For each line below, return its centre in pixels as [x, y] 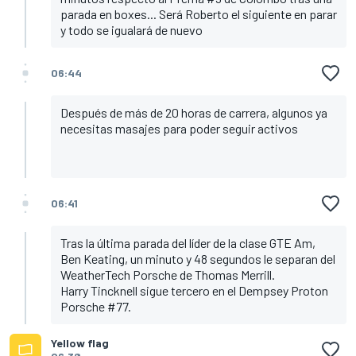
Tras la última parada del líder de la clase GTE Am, [188, 243]
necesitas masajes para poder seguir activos [179, 129]
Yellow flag [80, 343]
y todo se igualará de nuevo [132, 30]
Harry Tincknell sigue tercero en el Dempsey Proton [194, 291]
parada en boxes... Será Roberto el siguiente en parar [199, 14]
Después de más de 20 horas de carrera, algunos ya [194, 113]
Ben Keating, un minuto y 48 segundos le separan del [198, 259]
